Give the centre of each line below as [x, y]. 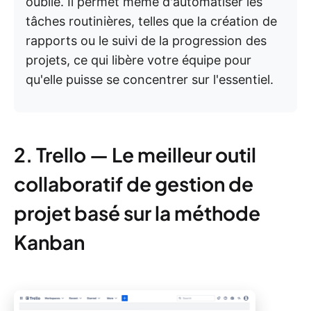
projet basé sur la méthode [137, 213]
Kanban [49, 242]
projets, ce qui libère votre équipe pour [138, 60]
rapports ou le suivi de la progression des [146, 41]
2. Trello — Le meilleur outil [135, 155]
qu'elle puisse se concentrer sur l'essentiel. [150, 80]
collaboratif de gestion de [134, 184]
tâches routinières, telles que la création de [151, 22]
